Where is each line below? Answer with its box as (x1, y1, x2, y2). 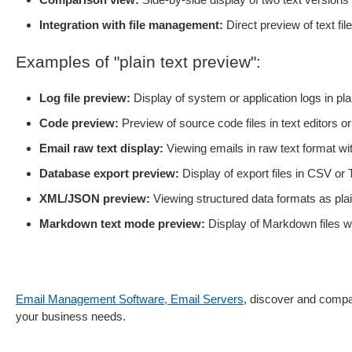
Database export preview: (39, 167, 179, 180)
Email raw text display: (39, 141, 163, 155)
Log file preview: (39, 91, 130, 104)
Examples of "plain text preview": (16, 53, 261, 71)
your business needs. (16, 310, 126, 323)
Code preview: (39, 116, 119, 130)
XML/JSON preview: (39, 192, 150, 205)
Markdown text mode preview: (39, 217, 205, 230)
